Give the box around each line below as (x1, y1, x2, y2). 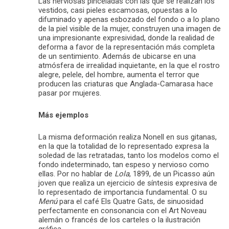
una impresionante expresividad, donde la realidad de (38, 33, 215, 42)
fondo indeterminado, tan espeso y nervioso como (38, 159, 209, 169)
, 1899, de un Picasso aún (129, 169, 215, 178)
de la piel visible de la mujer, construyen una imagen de (38, 24, 221, 33)
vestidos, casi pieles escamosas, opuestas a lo (38, 5, 197, 15)
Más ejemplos (38, 110, 88, 120)
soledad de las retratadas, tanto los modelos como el (38, 150, 219, 160)
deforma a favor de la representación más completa (38, 42, 215, 52)
